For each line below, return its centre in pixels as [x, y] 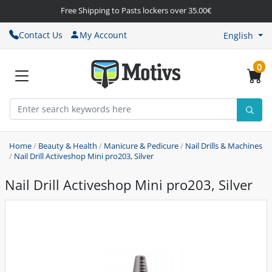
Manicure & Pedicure [141, 146]
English [239, 35]
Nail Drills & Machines [224, 146]
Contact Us [41, 35]
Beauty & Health [68, 146]
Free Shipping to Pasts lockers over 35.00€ [136, 10]
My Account [103, 35]
